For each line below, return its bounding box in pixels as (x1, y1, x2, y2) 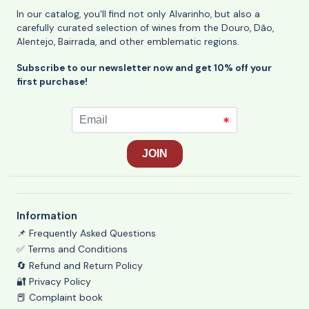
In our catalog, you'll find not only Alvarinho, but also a (17, 8, 260, 20)
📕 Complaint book (17, 291, 103, 304)
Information (17, 208, 77, 222)
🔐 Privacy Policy (17, 275, 91, 288)
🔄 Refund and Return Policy (17, 259, 143, 272)
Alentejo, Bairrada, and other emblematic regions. (17, 35, 239, 48)
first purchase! (17, 75, 88, 88)
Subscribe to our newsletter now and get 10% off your (17, 61, 272, 74)
